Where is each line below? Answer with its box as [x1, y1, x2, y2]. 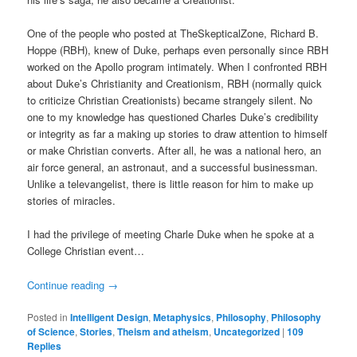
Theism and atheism [117, 324, 210, 339]
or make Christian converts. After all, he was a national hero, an [27, 143, 322, 159]
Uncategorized [214, 324, 280, 339]
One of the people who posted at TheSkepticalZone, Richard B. [27, 25, 320, 41]
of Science [27, 324, 76, 339]
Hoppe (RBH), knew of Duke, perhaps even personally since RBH [27, 42, 329, 58]
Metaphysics [153, 309, 212, 324]
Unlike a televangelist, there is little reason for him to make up [27, 176, 314, 192]
